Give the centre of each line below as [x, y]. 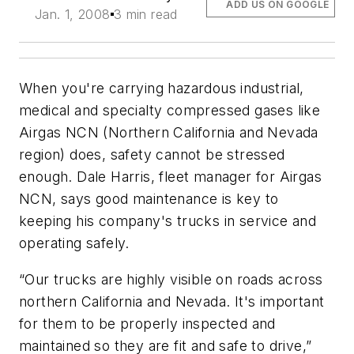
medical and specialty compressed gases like [170, 110]
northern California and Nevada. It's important [172, 301]
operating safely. [74, 243]
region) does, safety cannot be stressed [152, 154]
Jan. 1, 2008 [72, 14]
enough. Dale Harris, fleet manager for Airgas [170, 177]
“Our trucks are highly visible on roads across [171, 279]
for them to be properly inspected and [147, 323]
